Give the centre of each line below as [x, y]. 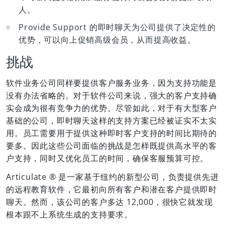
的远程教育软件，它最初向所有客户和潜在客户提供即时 [111, 189]
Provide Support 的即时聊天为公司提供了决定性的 [117, 27]
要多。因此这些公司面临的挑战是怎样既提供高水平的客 [111, 146]
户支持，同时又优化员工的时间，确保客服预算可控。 [107, 158]
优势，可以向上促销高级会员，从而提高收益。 [107, 40]
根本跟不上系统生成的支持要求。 [70, 214]
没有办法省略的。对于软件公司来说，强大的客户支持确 [111, 95]
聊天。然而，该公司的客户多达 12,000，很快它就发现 [109, 202]
